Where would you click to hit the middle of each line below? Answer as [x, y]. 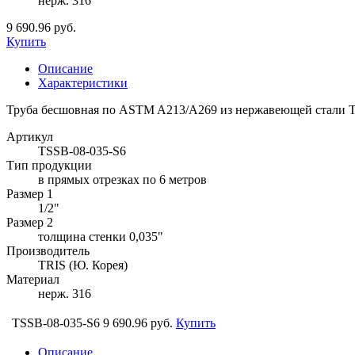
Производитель [48, 250]
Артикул [30, 136]
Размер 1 [30, 193]
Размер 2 [30, 222]
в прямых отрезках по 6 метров [122, 179]
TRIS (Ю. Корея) [83, 265]
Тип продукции [49, 165]
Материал [33, 279]
